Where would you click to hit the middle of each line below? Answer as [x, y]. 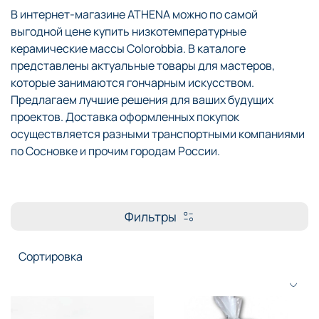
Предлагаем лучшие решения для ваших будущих [142, 99]
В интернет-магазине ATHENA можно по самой [134, 14]
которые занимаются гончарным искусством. [132, 82]
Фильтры [150, 216]
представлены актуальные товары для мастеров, [143, 65]
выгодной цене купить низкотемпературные [129, 31]
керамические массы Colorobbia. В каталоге [128, 48]
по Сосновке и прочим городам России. [115, 151]
